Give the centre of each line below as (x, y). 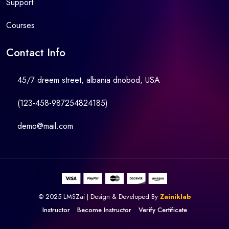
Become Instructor (104, 210)
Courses (20, 25)
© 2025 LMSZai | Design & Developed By (99, 196)
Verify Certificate (163, 210)
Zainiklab (175, 196)
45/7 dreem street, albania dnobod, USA (89, 80)
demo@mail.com (45, 126)
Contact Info (36, 53)
